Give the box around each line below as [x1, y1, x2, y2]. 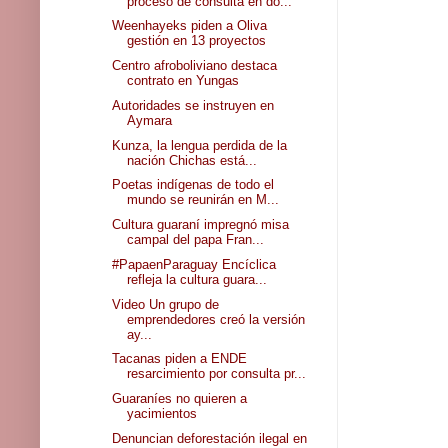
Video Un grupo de [112, 296, 220, 312]
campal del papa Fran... [127, 232, 265, 247]
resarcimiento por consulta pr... [127, 366, 307, 382]
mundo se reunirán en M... [127, 192, 280, 208]
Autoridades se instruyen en [112, 97, 275, 113]
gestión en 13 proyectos [127, 33, 267, 49]
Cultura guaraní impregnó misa [112, 217, 290, 232]
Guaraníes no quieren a [112, 391, 248, 406]
